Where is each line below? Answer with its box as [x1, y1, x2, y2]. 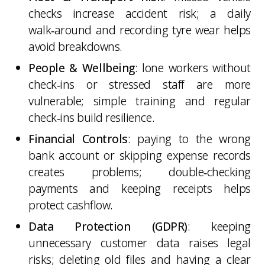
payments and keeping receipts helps [28, 180, 251, 196]
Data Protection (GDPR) [28, 218, 188, 234]
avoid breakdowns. [28, 38, 122, 54]
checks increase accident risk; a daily [28, 5, 251, 21]
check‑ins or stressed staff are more [28, 76, 251, 92]
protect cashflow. [28, 196, 113, 213]
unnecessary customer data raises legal [28, 234, 251, 251]
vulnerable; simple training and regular [28, 92, 251, 109]
